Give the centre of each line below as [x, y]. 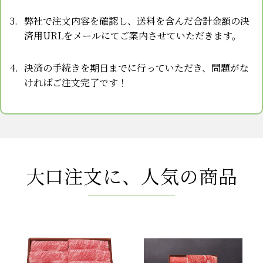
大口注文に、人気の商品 [131, 176]
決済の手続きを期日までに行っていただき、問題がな [136, 68]
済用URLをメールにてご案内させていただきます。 [133, 36]
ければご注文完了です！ [76, 83]
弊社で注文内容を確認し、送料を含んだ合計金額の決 [137, 21]
